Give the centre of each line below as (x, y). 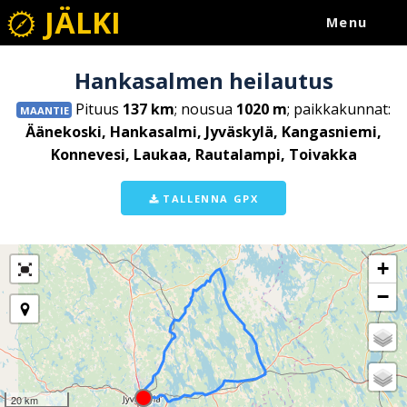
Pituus (97, 109)
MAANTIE (44, 110)
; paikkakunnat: (338, 109)
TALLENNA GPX (208, 198)
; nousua (205, 109)
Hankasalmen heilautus (203, 80)
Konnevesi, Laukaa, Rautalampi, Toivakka (203, 154)
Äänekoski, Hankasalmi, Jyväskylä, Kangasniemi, (203, 131)
